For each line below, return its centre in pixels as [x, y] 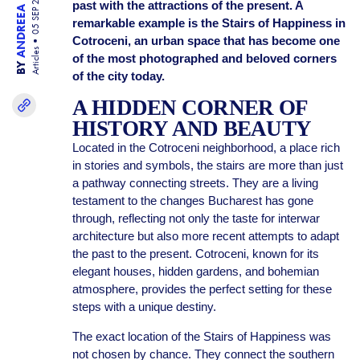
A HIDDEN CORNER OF [190, 108]
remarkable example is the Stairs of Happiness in [209, 23]
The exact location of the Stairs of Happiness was [201, 336]
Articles [35, 61]
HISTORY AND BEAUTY [192, 129]
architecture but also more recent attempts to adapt [205, 236]
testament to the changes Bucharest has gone [192, 200]
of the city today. [118, 76]
